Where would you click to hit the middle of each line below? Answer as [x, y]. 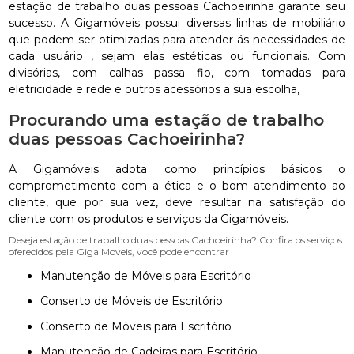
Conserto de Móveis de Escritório [136, 301]
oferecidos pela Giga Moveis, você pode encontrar [119, 252]
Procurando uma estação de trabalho [167, 120]
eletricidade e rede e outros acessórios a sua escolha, [154, 89]
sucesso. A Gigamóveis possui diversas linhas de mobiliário [177, 23]
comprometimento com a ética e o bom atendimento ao [177, 186]
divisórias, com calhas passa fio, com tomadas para [177, 73]
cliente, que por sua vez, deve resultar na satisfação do [177, 202]
